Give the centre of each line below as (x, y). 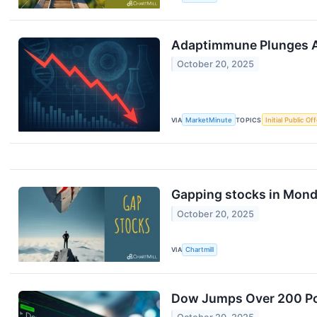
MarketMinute (209, 120)
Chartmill (200, 250)
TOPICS (249, 120)
